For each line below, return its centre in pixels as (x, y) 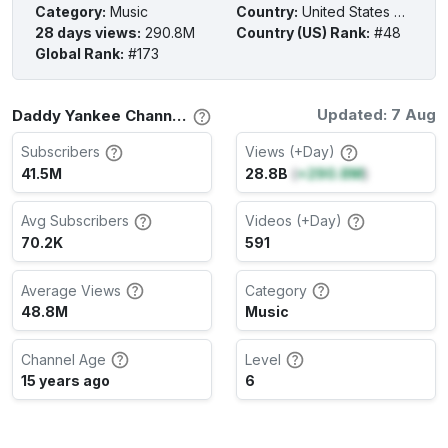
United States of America (348, 11)
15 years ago (65, 381)
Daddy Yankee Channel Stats (179, 115)
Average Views (71, 290)
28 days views (86, 32)
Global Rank (77, 53)
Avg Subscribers (75, 221)
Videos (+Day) (293, 221)
